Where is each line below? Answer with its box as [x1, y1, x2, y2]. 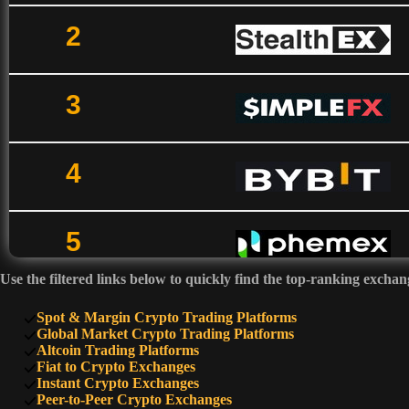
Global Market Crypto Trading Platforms [36, 326, 294, 341]
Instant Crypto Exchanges [36, 375, 199, 391]
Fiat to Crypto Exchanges [36, 359, 195, 374]
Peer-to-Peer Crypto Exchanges [36, 392, 232, 407]
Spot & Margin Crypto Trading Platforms [36, 309, 297, 325]
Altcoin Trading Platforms [36, 342, 199, 358]
